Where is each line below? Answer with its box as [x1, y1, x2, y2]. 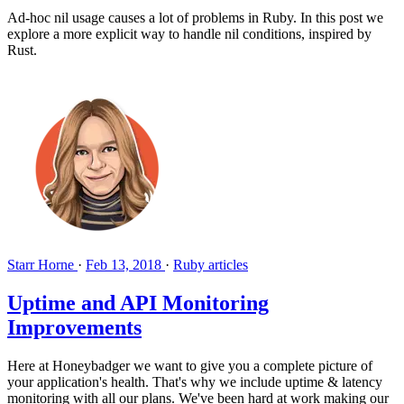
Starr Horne [7, 257, 78, 273]
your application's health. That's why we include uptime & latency [7, 373, 382, 390]
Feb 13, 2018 [86, 257, 161, 273]
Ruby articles [173, 257, 248, 273]
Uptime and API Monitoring [7, 290, 269, 315]
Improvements [7, 315, 142, 339]
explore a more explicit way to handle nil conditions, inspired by [7, 26, 372, 42]
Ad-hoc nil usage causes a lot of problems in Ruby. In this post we [7, 10, 383, 26]
